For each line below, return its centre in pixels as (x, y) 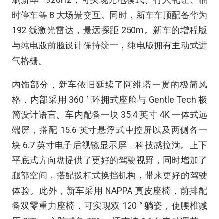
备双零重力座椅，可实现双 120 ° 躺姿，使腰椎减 (109, 205)
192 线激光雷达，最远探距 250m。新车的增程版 (109, 30)
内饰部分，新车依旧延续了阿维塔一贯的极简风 (109, 84)
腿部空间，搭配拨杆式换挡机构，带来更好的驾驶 (109, 175)
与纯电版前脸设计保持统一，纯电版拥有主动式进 (109, 45)
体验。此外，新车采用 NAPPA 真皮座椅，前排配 (109, 190)
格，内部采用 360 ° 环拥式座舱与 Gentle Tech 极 (109, 99)
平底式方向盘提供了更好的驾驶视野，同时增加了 (109, 160)
